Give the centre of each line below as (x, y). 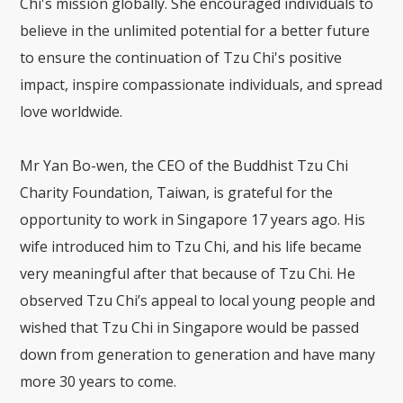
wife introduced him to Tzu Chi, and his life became (191, 247)
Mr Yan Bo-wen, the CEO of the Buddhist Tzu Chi (184, 166)
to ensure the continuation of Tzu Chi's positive (181, 58)
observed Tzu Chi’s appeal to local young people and (198, 301)
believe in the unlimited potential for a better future (195, 31)
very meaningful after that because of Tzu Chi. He (188, 274)
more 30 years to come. (99, 382)
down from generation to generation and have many (198, 355)
